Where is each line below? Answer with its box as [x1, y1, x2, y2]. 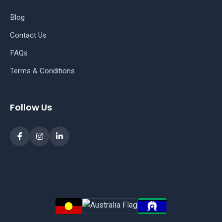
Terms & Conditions [10, 66, 75, 75]
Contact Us [10, 31, 47, 40]
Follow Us [10, 101, 52, 113]
